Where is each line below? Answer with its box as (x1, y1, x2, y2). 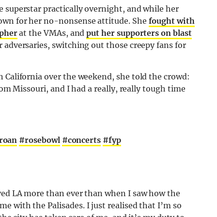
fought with (148, 16, 195, 26)
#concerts (62, 135, 101, 145)
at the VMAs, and (17, 28, 87, 38)
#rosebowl (19, 135, 60, 145)
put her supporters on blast (86, 28, 192, 38)
